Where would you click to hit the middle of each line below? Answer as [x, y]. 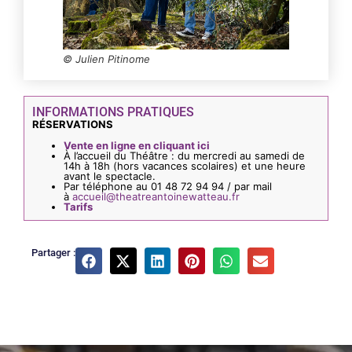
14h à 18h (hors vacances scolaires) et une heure [185, 166]
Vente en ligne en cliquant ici [137, 146]
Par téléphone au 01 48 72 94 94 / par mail [168, 187]
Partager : [53, 253]
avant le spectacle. [110, 176]
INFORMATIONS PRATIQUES [113, 112]
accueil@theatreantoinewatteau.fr [156, 197]
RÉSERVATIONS [73, 124]
